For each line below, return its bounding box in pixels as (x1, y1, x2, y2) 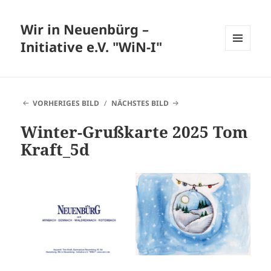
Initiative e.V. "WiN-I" (21, 38, 163, 56)
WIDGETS (225, 71, 260, 82)
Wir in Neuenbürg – (21, 20, 149, 39)
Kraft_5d (21, 139, 90, 161)
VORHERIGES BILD (32, 98, 99, 109)
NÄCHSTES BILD (111, 98, 169, 109)
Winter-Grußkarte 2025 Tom (21, 121, 249, 143)
